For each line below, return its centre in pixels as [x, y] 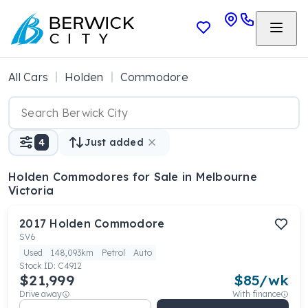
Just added [114, 142]
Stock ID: [38, 266]
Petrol [113, 253]
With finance [256, 294]
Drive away [41, 294]
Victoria [31, 190]
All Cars [28, 77]
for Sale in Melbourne [195, 177]
